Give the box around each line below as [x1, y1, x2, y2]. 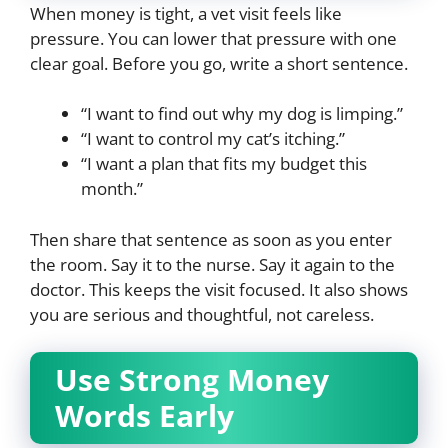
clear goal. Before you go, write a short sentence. [30, 51, 408, 75]
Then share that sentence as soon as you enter [30, 227, 392, 251]
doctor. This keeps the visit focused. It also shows [30, 277, 408, 301]
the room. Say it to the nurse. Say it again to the [30, 252, 395, 276]
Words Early [55, 395, 234, 437]
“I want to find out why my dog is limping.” [81, 102, 403, 126]
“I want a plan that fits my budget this [81, 152, 367, 176]
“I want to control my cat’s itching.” [81, 127, 345, 151]
